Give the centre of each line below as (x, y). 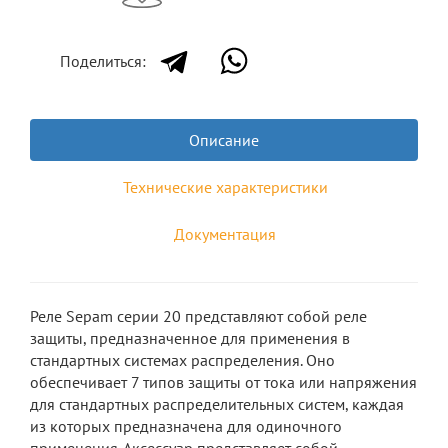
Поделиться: (103, 61)
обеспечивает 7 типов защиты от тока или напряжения (223, 382)
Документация (225, 234)
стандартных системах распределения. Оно (182, 360)
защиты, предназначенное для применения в (190, 338)
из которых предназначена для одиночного (186, 426)
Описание (224, 140)
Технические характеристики (225, 187)
